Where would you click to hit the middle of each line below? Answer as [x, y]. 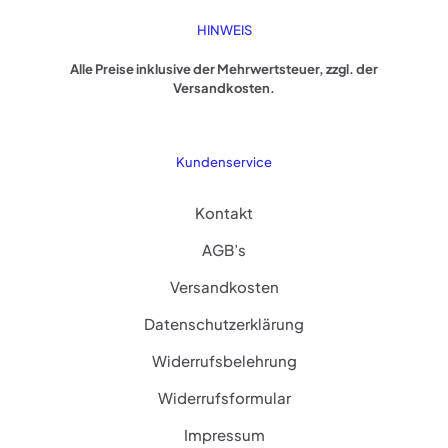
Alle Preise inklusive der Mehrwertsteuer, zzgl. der [224, 68]
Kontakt [224, 212]
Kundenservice [224, 161]
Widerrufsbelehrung [224, 360]
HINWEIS [224, 29]
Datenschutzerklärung [224, 323]
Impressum [224, 434]
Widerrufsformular [224, 397]
